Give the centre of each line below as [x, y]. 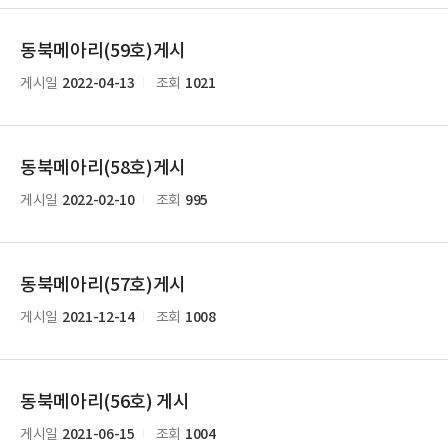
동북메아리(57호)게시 [103, 285]
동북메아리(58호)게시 [103, 168]
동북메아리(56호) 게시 [105, 402]
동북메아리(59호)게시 [103, 51]
